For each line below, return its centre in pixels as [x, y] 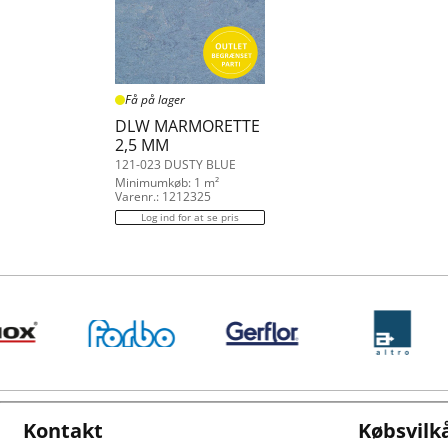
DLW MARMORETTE [187, 126]
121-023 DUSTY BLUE [175, 164]
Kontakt [63, 430]
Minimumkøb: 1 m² [167, 182]
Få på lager [155, 99]
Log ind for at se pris [190, 217]
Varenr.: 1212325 [163, 196]
